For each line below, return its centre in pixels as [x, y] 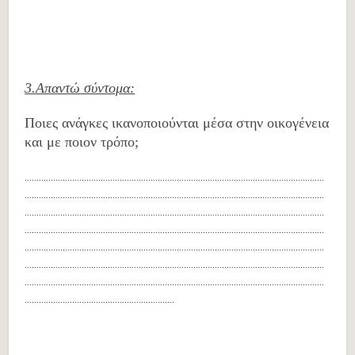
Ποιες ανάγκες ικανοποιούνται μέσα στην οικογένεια [177, 123]
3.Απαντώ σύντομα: [80, 88]
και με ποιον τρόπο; [82, 142]
